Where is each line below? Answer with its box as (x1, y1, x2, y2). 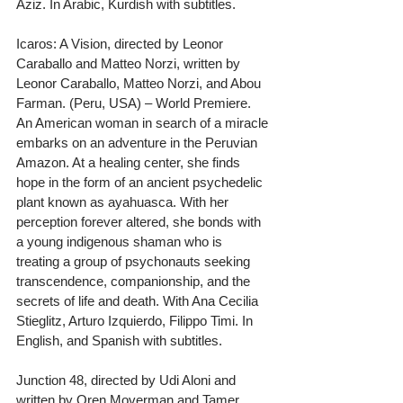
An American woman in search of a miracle (16, 114, 272, 130)
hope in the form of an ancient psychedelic (16, 174, 266, 190)
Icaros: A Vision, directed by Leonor (16, 35, 227, 51)
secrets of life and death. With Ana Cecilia (16, 292, 262, 309)
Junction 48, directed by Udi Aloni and (16, 372, 239, 388)
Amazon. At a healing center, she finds (16, 154, 244, 170)
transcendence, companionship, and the (16, 273, 254, 289)
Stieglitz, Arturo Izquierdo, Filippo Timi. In (16, 312, 256, 328)
